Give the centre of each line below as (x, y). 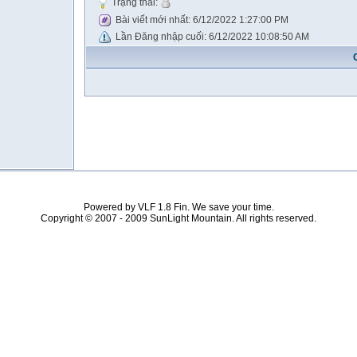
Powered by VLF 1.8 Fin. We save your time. (178, 207)
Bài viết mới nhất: (152, 20)
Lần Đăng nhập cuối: (160, 37)
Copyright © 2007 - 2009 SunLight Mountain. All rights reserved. (178, 218)
